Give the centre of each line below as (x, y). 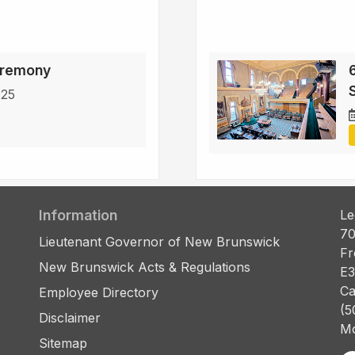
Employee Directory (99, 293)
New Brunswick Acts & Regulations (145, 267)
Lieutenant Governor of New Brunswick (159, 242)
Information (78, 216)
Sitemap (63, 344)
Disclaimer (70, 318)
